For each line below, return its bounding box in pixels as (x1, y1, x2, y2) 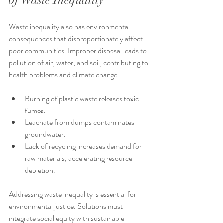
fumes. (25, 105, 46, 116)
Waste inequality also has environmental (9, 21, 131, 33)
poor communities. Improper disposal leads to (9, 45, 148, 57)
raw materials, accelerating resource (25, 152, 134, 164)
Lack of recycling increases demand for (25, 140, 143, 152)
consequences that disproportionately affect (9, 33, 144, 45)
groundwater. (25, 128, 66, 140)
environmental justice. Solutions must (9, 200, 124, 212)
